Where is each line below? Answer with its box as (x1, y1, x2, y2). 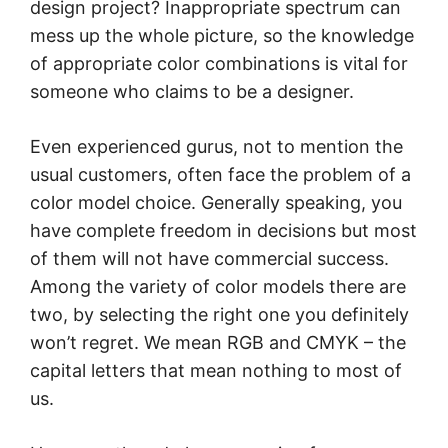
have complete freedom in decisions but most (30, 220, 417, 241)
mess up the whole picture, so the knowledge (30, 25, 414, 46)
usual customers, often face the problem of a (30, 164, 411, 185)
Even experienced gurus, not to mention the (30, 136, 403, 157)
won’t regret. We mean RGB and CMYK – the (30, 332, 406, 353)
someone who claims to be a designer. (30, 81, 354, 102)
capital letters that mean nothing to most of (30, 360, 402, 381)
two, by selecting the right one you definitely (30, 304, 409, 325)
